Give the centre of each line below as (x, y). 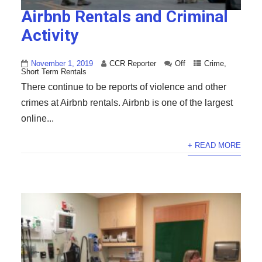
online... (37, 118)
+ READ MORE (215, 145)
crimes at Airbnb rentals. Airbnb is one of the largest (127, 102)
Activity (49, 35)
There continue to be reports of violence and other (123, 87)
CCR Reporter (132, 63)
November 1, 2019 (62, 63)
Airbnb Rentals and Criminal (124, 16)
